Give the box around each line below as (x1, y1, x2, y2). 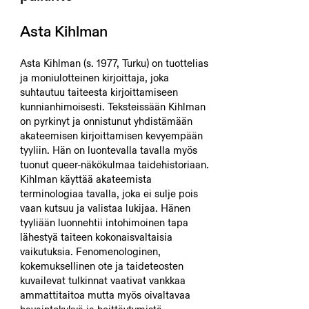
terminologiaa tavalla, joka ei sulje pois (19, 187, 198, 200)
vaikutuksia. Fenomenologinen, (19, 245, 161, 258)
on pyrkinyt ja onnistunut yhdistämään (19, 114, 192, 128)
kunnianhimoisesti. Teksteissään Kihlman (19, 100, 206, 113)
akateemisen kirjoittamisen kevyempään (19, 129, 203, 142)
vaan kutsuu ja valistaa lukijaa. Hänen (19, 201, 190, 215)
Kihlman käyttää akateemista (19, 172, 152, 186)
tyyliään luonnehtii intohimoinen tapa (19, 216, 188, 229)
